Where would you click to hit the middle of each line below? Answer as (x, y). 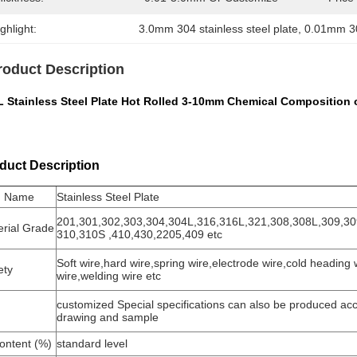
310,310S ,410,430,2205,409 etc (139, 234)
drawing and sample (108, 317)
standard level (92, 343)
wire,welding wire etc (109, 276)
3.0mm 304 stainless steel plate (219, 29)
